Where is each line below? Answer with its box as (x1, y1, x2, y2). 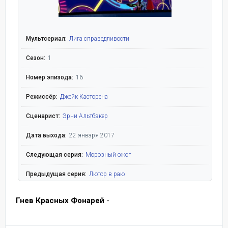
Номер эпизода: (25, 73, 73, 81)
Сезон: (25, 54, 45, 62)
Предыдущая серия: (25, 170, 87, 178)
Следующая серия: (25, 151, 83, 158)
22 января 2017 (69, 131, 115, 139)
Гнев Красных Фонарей (16, 196, 104, 206)
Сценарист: (25, 112, 60, 120)
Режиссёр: (25, 93, 58, 100)
